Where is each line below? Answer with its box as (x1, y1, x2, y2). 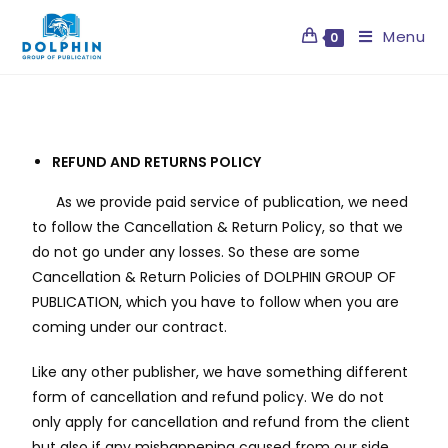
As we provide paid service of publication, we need (32, 192, 409, 212)
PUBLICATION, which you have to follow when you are (32, 292, 400, 312)
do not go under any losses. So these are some (32, 242, 361, 262)
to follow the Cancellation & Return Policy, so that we (32, 217, 404, 237)
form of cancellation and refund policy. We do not (32, 387, 385, 407)
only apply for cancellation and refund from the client (32, 412, 411, 432)
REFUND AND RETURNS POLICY (52, 152, 262, 172)
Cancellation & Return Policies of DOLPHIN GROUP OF (32, 267, 397, 287)
